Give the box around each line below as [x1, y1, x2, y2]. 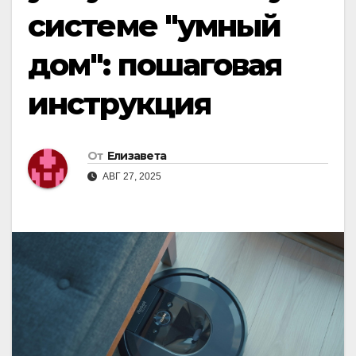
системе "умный [28, 7, 281, 44]
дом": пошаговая [28, 46, 282, 83]
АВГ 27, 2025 [100, 171, 161, 183]
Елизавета [106, 149, 167, 164]
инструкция [28, 85, 211, 122]
